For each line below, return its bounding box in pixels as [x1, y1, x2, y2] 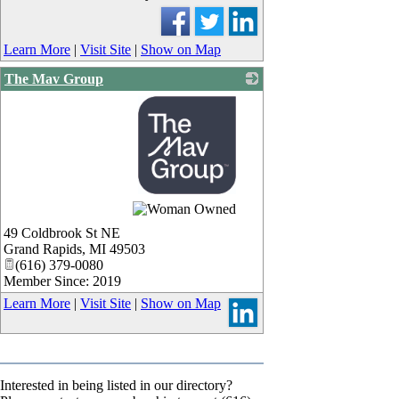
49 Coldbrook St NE [4, 224, 120, 240]
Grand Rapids [4, 240, 82, 256]
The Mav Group [4, 70, 103, 86]
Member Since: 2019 [4, 273, 121, 289]
